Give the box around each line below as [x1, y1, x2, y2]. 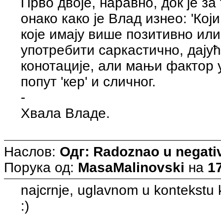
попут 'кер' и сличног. [21, 74, 156, 89]
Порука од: [4, 159, 78, 175]
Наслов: [4, 144, 60, 159]
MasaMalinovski [78, 159, 184, 175]
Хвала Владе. [21, 105, 110, 121]
